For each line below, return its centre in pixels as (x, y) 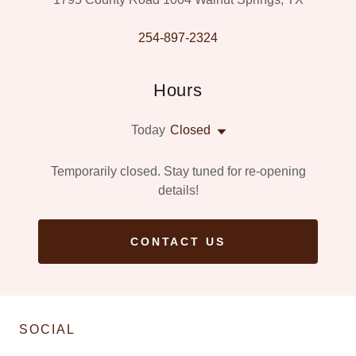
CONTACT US (178, 241)
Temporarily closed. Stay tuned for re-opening (178, 171)
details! (178, 190)
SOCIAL (47, 329)
